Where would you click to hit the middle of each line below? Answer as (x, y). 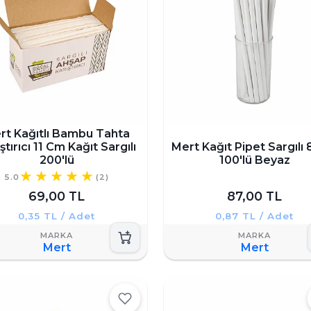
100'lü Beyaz (254, 160)
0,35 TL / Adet (57, 216)
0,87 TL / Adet (254, 216)
